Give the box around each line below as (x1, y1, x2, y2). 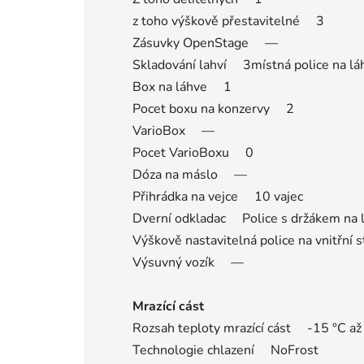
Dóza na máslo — (132, 165, 247, 184)
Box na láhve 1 (132, 77, 232, 96)
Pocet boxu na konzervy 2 (132, 99, 294, 118)
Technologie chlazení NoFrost (132, 340, 318, 359)
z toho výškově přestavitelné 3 (132, 11, 324, 30)
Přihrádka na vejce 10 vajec (132, 187, 303, 206)
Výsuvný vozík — (132, 253, 244, 271)
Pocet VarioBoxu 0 (132, 143, 253, 162)
